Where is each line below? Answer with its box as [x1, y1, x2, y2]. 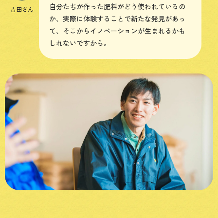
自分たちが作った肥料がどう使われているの [49, 1, 185, 11]
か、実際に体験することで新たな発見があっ [49, 13, 185, 23]
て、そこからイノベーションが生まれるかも [49, 25, 185, 36]
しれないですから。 [49, 37, 110, 48]
